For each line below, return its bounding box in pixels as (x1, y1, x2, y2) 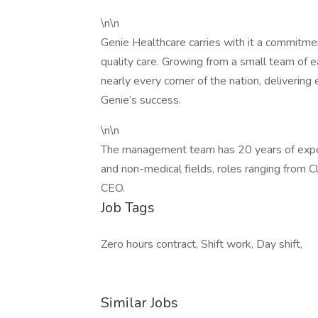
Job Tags (101, 198, 155, 217)
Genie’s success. (101, 92, 181, 108)
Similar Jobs (101, 293, 178, 312)
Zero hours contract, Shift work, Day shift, (101, 236, 302, 252)
